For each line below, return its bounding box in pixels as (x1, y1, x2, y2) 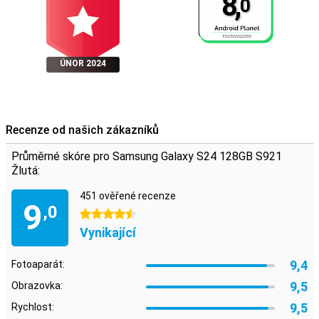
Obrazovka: (11, 280, 63, 291)
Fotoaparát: (11, 258, 65, 270)
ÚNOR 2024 (59, 58, 106, 68)
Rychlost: (11, 301, 54, 313)
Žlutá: (11, 164, 40, 177)
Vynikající (80, 225, 136, 240)
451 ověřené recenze (80, 190, 176, 202)
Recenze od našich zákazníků (6, 123, 159, 137)
